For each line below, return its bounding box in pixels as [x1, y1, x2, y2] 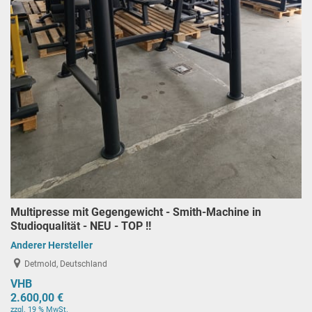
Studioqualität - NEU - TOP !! [10, 219, 151, 233]
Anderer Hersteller [10, 239, 93, 251]
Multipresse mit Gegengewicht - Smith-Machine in [10, 205, 261, 219]
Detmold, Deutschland [24, 258, 108, 269]
